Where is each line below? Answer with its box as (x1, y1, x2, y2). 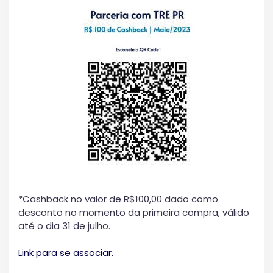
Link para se (18, 246, 73, 260)
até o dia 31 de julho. (18, 219, 110, 232)
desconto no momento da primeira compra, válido (18, 205, 249, 219)
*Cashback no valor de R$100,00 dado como (18, 192, 218, 205)
